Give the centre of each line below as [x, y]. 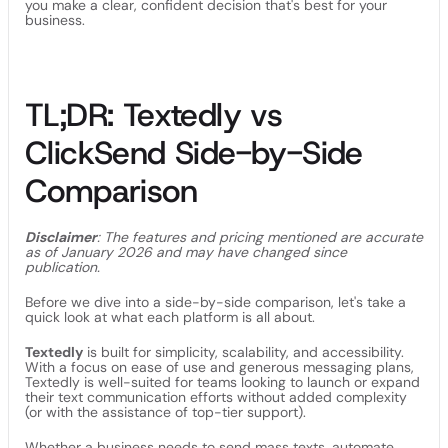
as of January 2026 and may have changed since [186, 252]
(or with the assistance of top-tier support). [165, 412]
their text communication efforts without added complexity [216, 397]
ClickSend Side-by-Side [194, 153]
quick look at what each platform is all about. [170, 317]
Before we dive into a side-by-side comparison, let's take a [215, 302]
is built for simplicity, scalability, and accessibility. [243, 352]
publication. [62, 267]
